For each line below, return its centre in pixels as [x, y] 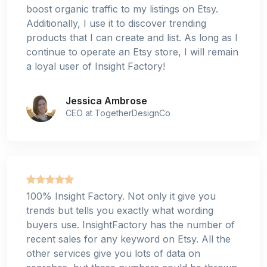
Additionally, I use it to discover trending [116, 24]
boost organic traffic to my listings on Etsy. [122, 9]
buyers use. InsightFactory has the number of [131, 224]
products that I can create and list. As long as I [132, 38]
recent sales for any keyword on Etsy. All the [128, 239]
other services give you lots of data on [113, 253]
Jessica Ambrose [106, 101]
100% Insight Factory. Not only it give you [121, 196]
